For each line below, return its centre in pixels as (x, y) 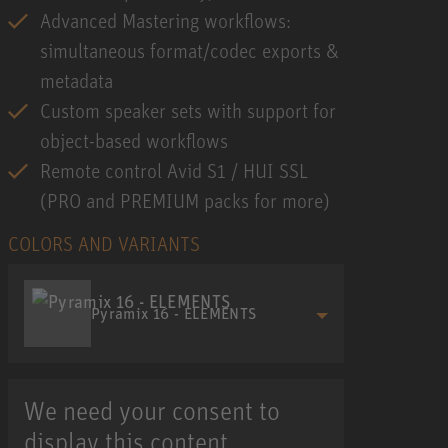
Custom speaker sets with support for (188, 110)
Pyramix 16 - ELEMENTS (174, 313)
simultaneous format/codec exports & (189, 50)
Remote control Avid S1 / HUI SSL (174, 170)
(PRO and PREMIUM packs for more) (185, 200)
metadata (76, 80)
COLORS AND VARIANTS (104, 243)
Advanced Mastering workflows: (165, 20)
